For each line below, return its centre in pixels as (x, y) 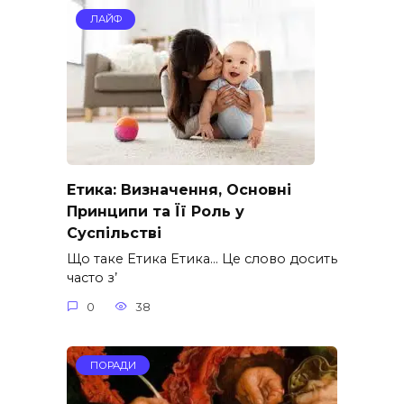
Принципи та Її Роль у (156, 212)
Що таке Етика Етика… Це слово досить (202, 259)
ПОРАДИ (113, 366)
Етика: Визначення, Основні (179, 190)
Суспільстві (114, 234)
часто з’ (92, 278)
